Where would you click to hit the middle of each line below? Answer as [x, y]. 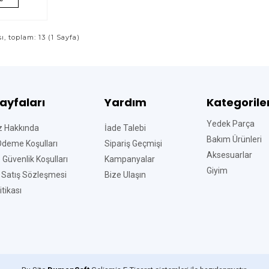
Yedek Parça [231, 124]
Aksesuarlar [229, 155]
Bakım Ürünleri [234, 139]
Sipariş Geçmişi [133, 144]
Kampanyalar [130, 159]
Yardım [125, 102]
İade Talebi [125, 128]
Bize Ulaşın [125, 175]
